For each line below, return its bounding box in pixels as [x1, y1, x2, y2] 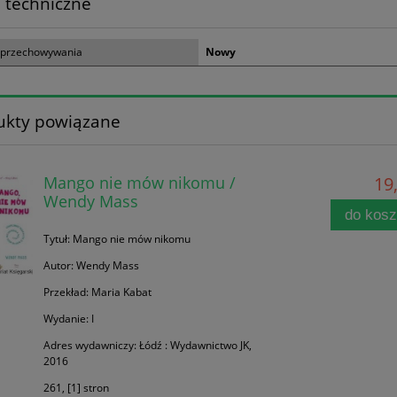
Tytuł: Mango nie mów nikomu [43, 230, 191, 246]
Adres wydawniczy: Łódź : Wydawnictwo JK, [43, 337, 252, 353]
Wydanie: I [43, 310, 94, 326]
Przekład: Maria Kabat [43, 284, 152, 300]
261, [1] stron [43, 379, 109, 395]
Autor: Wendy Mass [43, 257, 139, 273]
